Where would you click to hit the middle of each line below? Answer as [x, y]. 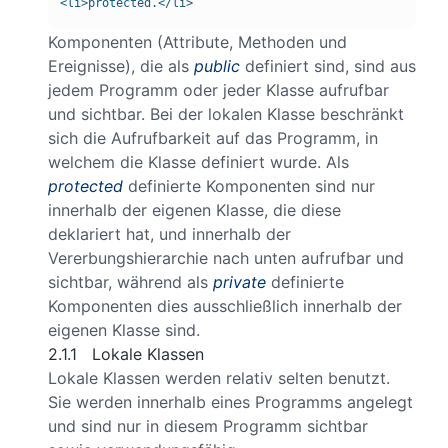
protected [85, 186]
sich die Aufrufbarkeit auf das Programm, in [213, 138]
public [217, 66]
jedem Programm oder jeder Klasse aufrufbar [218, 90]
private [239, 282]
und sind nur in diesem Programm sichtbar [208, 426]
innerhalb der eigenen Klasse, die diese [194, 210]
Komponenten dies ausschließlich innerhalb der [225, 306]
